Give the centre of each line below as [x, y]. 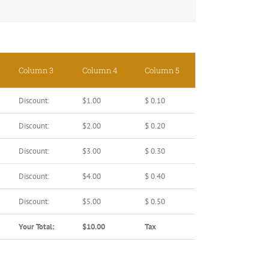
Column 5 [162, 71]
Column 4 [100, 71]
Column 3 [36, 71]
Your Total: [37, 227]
